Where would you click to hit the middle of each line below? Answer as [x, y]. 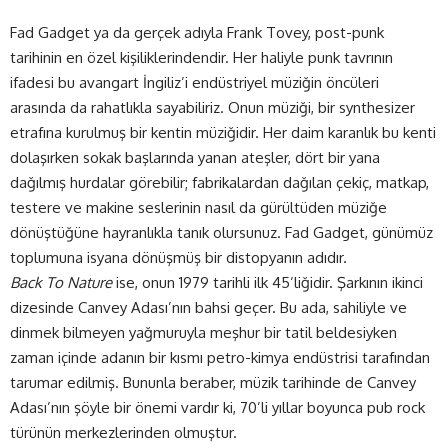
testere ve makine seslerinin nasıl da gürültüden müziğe [198, 207]
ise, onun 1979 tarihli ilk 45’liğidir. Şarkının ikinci [267, 282]
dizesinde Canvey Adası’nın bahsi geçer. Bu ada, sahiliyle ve [208, 307]
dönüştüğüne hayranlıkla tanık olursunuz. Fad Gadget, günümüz [221, 232]
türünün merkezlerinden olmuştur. [123, 432]
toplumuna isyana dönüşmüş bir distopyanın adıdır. [178, 257]
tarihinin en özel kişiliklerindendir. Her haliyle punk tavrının [201, 57]
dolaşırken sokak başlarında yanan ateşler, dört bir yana [195, 157]
